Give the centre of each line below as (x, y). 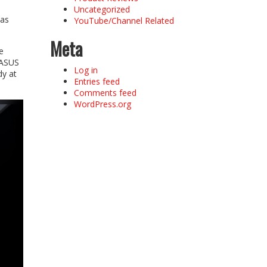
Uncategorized (102, 9)
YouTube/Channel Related (124, 20)
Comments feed (105, 92)
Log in (86, 70)
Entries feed (97, 81)
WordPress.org (102, 104)
